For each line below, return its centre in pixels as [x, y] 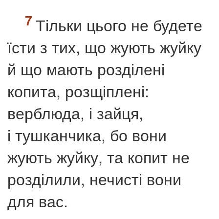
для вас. [38, 200]
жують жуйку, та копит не [99, 156]
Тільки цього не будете [119, 24]
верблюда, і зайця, [75, 112]
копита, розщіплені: [78, 90]
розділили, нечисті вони [94, 178]
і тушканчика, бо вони [87, 134]
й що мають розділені [86, 68]
